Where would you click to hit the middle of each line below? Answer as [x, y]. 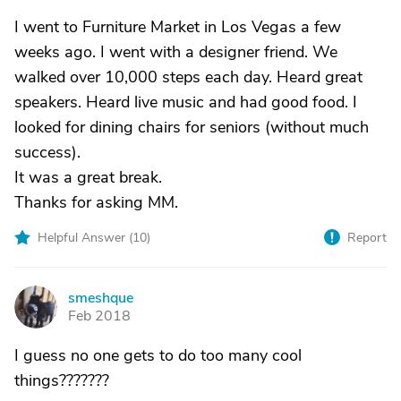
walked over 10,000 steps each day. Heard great [188, 77]
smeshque [101, 298]
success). [47, 152]
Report [367, 238]
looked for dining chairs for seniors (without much [192, 127]
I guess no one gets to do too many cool [158, 355]
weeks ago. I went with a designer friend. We [176, 52]
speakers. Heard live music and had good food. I [186, 102]
